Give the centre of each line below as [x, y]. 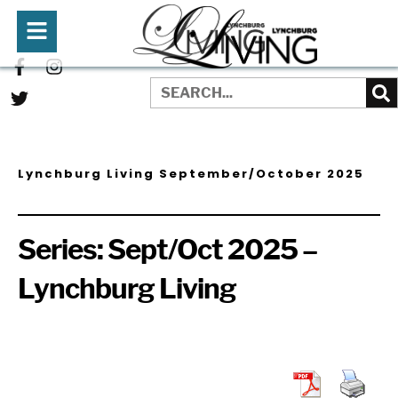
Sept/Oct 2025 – [212, 250]
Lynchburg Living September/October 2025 [191, 174]
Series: [63, 250]
